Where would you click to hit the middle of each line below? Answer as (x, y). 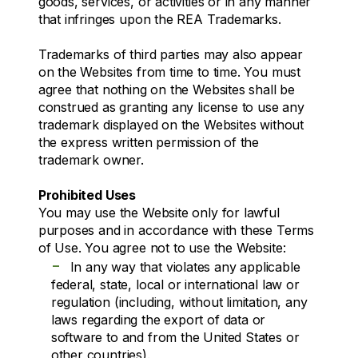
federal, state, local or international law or (175, 284)
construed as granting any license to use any (171, 107)
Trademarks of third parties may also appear (171, 54)
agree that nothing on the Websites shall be (167, 89)
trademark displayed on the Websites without (171, 124)
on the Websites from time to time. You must (169, 72)
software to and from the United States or (175, 337)
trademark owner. (91, 159)
